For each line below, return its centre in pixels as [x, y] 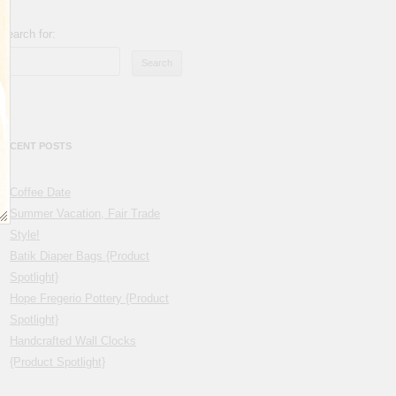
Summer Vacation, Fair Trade [85, 214]
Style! [25, 235]
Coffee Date [41, 193]
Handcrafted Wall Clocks [73, 341]
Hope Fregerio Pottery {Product [90, 299]
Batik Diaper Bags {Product [80, 256]
